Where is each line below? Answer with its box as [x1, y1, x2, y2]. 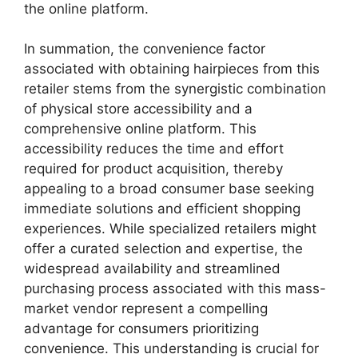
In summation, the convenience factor [24, 41, 265, 58]
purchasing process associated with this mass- [24, 280, 326, 297]
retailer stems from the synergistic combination [24, 81, 326, 97]
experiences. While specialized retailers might [24, 221, 316, 237]
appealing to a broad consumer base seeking [24, 181, 314, 197]
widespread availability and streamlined [24, 261, 280, 277]
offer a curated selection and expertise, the [24, 241, 303, 257]
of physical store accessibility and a [24, 101, 253, 117]
